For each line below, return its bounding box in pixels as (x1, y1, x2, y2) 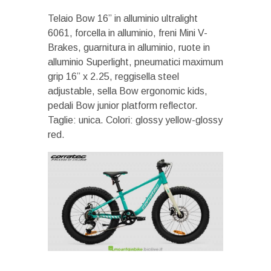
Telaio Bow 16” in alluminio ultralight (48, 13, 198, 24)
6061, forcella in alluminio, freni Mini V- (48, 28, 207, 39)
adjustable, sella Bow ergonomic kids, (48, 86, 207, 97)
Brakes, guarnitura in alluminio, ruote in (48, 42, 210, 53)
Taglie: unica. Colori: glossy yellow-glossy (48, 115, 223, 126)
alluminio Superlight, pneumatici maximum (48, 57, 223, 68)
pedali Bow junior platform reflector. (48, 100, 198, 111)
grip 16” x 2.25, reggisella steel (48, 71, 179, 82)
